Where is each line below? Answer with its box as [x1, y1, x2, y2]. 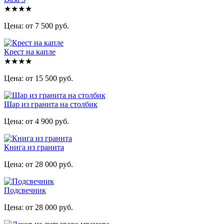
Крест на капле [4, 47, 55, 56]
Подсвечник [4, 185, 46, 194]
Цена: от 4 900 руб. [4, 116, 69, 125]
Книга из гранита [4, 142, 64, 151]
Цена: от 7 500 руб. [4, 21, 69, 30]
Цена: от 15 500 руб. [4, 73, 73, 82]
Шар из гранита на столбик [4, 99, 97, 108]
